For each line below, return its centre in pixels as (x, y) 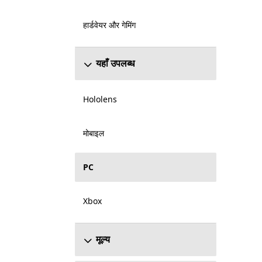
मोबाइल (93, 133)
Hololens (100, 99)
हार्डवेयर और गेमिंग (109, 25)
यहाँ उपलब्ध (115, 63)
